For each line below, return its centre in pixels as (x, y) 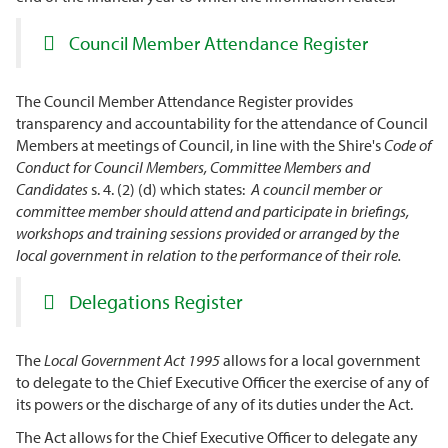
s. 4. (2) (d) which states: (169, 189)
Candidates (53, 189)
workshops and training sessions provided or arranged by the (207, 233)
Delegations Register (156, 301)
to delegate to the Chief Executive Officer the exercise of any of (222, 382)
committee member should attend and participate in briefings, (212, 211)
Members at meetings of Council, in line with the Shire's (200, 145)
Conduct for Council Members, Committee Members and (193, 167)
